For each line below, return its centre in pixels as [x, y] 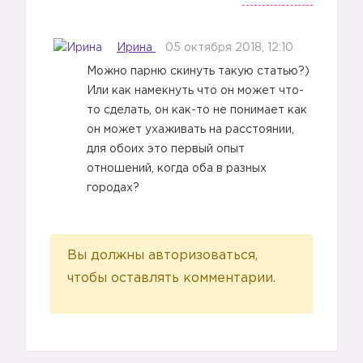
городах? [113, 188]
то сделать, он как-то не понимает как [197, 111]
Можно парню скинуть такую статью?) [198, 72]
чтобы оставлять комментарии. [171, 279]
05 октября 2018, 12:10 [229, 48]
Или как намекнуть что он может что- [195, 91]
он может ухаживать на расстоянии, [190, 130]
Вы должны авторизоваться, [162, 256]
